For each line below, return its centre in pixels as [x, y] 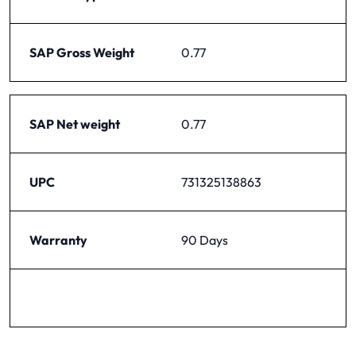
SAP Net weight [75, 124]
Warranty [58, 240]
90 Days [205, 240]
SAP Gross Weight [82, 52]
